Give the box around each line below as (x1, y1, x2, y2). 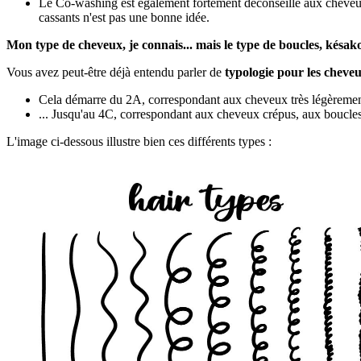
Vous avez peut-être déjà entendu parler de (6, 64, 225, 79)
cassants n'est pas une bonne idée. (39, 10, 210, 24)
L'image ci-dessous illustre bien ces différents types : (6, 134, 272, 148)
